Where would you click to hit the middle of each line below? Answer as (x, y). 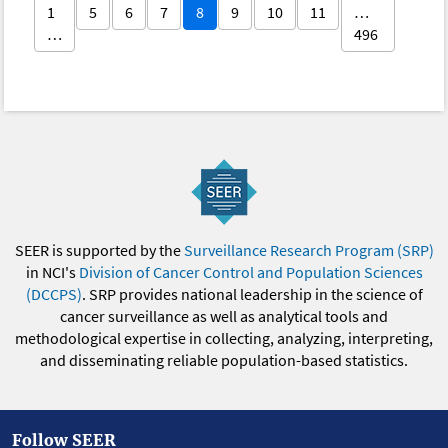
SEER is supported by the (99, 250)
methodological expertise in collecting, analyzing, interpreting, (224, 338)
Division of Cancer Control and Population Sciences (250, 272)
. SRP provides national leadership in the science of (252, 294)
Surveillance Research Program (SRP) (308, 250)
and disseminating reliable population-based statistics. (224, 360)
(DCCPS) (53, 294)
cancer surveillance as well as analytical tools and (224, 316)
